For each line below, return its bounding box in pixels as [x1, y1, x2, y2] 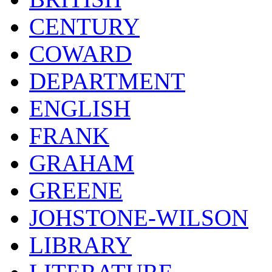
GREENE [29, 177, 123, 203]
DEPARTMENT [29, 67, 185, 94]
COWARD [29, 40, 132, 67]
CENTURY [29, 13, 140, 39]
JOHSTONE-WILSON [29, 204, 248, 231]
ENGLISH [29, 95, 131, 121]
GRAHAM [29, 149, 134, 176]
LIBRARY [29, 231, 132, 258]
